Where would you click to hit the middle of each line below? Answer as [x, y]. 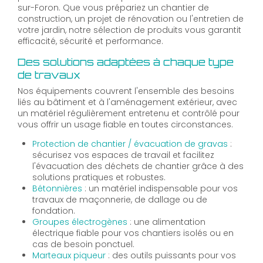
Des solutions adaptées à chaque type [126, 61]
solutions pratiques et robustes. [99, 177]
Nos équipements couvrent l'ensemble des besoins [126, 91]
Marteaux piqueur [69, 255]
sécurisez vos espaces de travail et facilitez [124, 155]
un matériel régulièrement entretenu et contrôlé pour [129, 113]
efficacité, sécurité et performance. [90, 41]
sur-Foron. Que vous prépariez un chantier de [113, 7]
